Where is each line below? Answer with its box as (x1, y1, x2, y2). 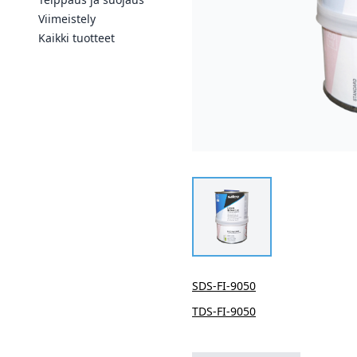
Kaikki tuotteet (38, 30, 115, 45)
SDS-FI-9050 (192, 278, 256, 293)
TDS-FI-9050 (192, 304, 256, 319)
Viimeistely (38, 11, 96, 26)
